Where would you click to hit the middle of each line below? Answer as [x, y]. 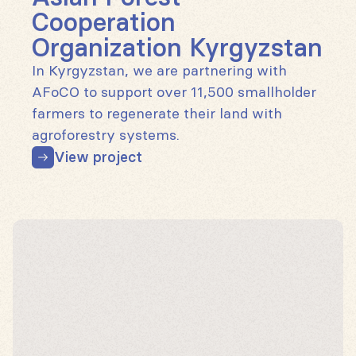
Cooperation [104, 23]
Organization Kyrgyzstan [177, 48]
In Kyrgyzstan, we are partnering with [159, 71]
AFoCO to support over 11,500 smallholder [174, 93]
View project [98, 157]
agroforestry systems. [106, 135]
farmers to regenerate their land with [157, 114]
